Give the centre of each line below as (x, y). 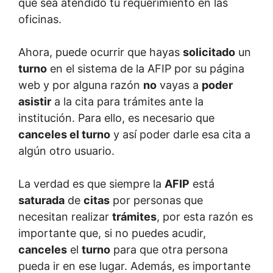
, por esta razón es (205, 216)
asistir (35, 101)
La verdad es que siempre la (91, 183)
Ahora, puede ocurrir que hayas (101, 52)
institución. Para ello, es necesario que (116, 118)
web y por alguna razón (81, 85)
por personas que (156, 200)
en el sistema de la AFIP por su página (146, 68)
